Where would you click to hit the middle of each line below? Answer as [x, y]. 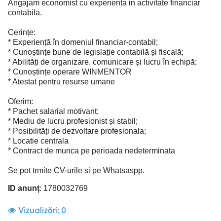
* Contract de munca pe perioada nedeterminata [92, 151]
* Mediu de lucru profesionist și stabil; [73, 121]
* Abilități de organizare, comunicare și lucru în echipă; [102, 62]
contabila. [25, 13]
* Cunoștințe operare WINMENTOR [70, 72]
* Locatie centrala [38, 141]
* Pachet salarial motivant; [53, 111]
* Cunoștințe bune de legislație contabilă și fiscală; [96, 52]
